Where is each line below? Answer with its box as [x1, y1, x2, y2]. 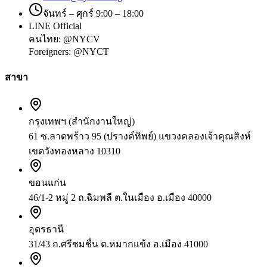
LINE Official [29, 20, 82, 31]
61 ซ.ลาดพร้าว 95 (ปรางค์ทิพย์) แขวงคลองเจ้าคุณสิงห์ [29, 131, 251, 142]
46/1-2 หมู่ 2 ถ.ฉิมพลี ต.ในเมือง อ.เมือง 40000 [29, 193, 212, 203]
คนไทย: [29, 33, 63, 44]
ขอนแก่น [29, 178, 66, 188]
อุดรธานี [29, 224, 64, 235]
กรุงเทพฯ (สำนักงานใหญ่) [29, 116, 135, 127]
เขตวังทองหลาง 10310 [29, 146, 120, 157]
